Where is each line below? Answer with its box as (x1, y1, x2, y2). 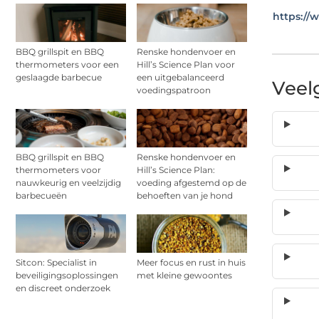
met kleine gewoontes (137, 270, 232, 281)
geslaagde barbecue (16, 71, 102, 83)
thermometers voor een (16, 58, 119, 70)
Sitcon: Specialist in (16, 257, 97, 268)
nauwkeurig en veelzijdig (16, 177, 121, 189)
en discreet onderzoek (16, 283, 110, 294)
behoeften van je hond (137, 190, 233, 202)
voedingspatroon (137, 84, 211, 95)
